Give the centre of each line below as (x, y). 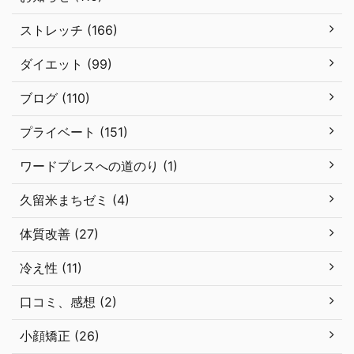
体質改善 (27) (59, 233)
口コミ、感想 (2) (68, 301)
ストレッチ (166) (69, 30)
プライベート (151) (74, 132)
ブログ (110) (55, 98)
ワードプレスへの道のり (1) (99, 166)
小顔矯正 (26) (60, 335)
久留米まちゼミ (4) (75, 200)
